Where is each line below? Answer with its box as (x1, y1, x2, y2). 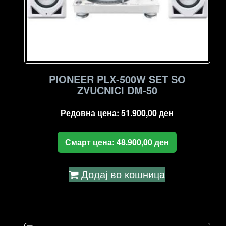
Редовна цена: (61, 106, 122, 119)
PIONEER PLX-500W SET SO (48, 71, 186, 86)
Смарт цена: (65, 136, 117, 148)
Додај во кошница (81, 166, 165, 181)
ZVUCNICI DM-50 (77, 82, 157, 97)
